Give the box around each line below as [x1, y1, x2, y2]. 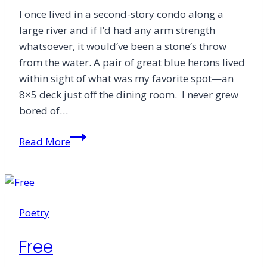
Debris [70, 162, 101, 176]
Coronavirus [70, 194, 127, 208]
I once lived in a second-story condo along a [19, 7, 223, 21]
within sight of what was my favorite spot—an [19, 72, 234, 86]
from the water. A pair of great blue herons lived [19, 55, 245, 70]
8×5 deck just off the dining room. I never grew [19, 88, 238, 102]
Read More [19, 135, 70, 149]
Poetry [19, 206, 49, 220]
